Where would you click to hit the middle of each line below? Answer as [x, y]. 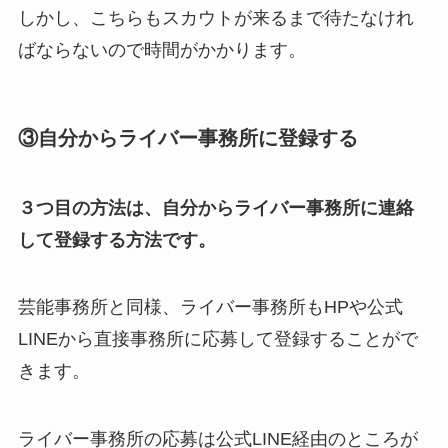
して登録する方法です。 [116, 239]
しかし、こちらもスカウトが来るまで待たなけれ [215, 18]
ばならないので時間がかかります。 [161, 50]
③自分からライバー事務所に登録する [187, 138]
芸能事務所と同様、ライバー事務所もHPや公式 [210, 307]
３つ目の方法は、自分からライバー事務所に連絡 [215, 207]
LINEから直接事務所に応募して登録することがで [217, 339]
